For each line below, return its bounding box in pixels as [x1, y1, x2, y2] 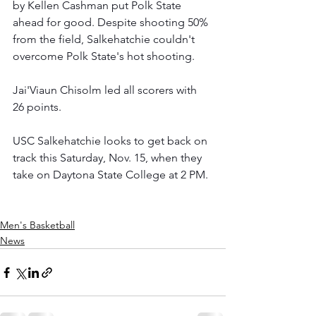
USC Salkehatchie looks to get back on [13, 134, 210, 148]
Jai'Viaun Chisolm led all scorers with [13, 83, 200, 97]
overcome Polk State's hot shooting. [13, 49, 195, 63]
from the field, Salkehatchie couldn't [13, 32, 197, 47]
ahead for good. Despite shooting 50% [13, 16, 211, 30]
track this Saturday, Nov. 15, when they [13, 151, 205, 165]
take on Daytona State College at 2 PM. [13, 168, 208, 182]
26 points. [13, 100, 67, 114]
